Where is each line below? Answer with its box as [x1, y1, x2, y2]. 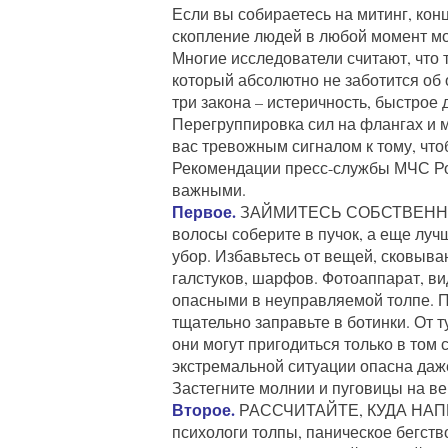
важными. [172, 179, 246, 200]
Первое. [172, 200, 236, 223]
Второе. [172, 398, 235, 421]
